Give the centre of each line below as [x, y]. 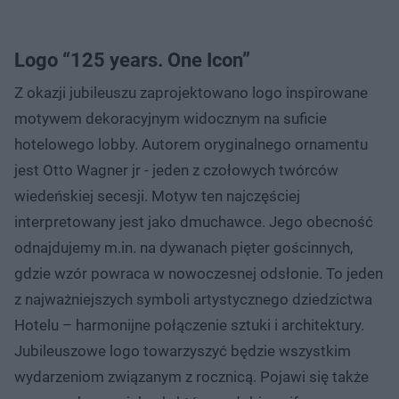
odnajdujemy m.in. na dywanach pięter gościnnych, [183, 247]
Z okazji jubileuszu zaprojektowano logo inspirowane [191, 92]
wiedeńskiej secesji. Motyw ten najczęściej [157, 195]
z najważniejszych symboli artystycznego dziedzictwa [193, 299]
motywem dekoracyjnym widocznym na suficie [171, 118]
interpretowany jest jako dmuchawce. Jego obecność [194, 221]
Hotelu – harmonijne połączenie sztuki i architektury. [189, 325]
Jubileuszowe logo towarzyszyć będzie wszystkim [183, 350]
